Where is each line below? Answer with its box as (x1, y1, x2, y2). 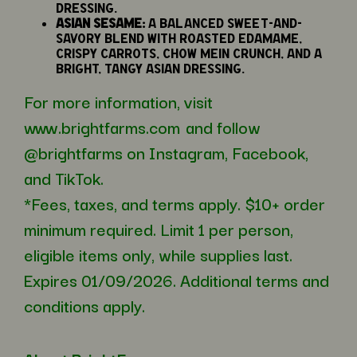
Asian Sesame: (56, 15, 145, 31)
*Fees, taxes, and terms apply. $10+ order (24, 190, 325, 217)
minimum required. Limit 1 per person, (24, 216, 293, 242)
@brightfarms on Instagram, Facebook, (24, 139, 308, 166)
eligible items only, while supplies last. (24, 241, 292, 268)
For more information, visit (24, 88, 217, 115)
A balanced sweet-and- (145, 15, 302, 31)
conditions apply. (24, 292, 145, 319)
